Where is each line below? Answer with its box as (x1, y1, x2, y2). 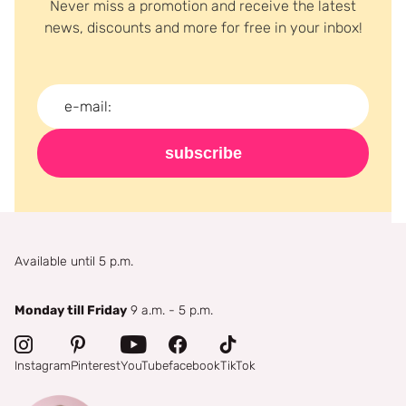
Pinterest (71, 357, 121, 372)
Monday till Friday (14, 302, 127, 318)
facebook (169, 357, 220, 372)
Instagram (14, 357, 71, 372)
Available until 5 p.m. (14, 253, 133, 269)
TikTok (220, 357, 256, 372)
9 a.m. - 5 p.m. (127, 302, 213, 318)
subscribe (164, 143, 242, 162)
